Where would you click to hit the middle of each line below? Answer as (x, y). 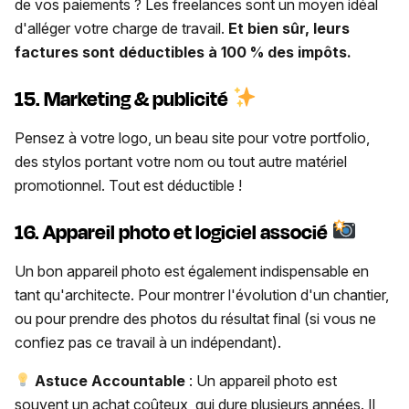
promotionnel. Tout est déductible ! (128, 185)
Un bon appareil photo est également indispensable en (192, 271)
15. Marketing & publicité (123, 99)
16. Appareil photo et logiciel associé (173, 232)
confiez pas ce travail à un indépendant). (150, 342)
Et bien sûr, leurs (289, 29)
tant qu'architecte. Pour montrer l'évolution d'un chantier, (202, 294)
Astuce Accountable (112, 380)
